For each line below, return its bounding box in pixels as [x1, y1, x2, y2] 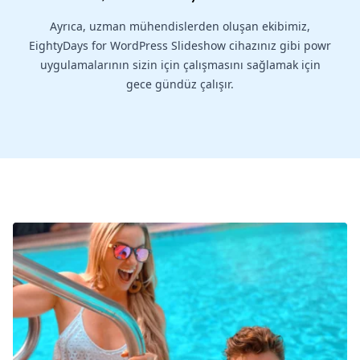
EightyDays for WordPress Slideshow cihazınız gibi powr [29, 37, 331, 53]
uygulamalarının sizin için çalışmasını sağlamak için [39, 56, 321, 72]
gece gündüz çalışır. [126, 76, 234, 92]
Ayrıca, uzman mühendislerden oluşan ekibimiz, [50, 18, 310, 34]
